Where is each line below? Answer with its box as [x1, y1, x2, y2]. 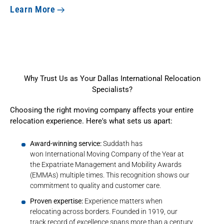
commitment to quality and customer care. [30, 181, 161, 189]
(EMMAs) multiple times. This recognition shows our [30, 170, 189, 179]
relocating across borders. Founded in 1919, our [30, 207, 177, 215]
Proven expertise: [30, 196, 83, 205]
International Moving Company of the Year [45, 149, 176, 158]
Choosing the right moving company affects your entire [10, 105, 193, 114]
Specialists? [91, 85, 132, 94]
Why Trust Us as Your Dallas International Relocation [23, 74, 200, 83]
